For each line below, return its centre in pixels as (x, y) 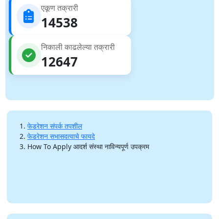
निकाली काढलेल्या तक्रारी (78, 47)
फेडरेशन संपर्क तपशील (55, 126)
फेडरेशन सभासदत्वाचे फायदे (61, 136)
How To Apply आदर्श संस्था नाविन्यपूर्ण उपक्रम (88, 146)
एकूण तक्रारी (59, 8)
